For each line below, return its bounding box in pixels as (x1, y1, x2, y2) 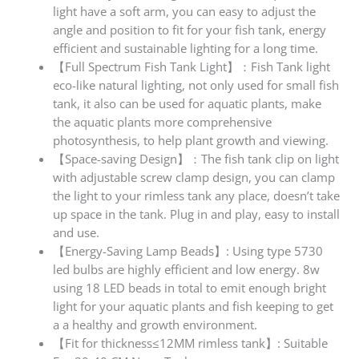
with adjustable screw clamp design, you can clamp (53, 169, 336, 186)
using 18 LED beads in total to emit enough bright (53, 280, 327, 296)
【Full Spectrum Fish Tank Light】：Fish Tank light (53, 58, 331, 75)
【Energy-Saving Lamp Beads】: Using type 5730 (53, 243, 324, 260)
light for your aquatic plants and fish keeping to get (53, 298, 334, 315)
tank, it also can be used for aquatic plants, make (53, 95, 322, 112)
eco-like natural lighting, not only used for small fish (53, 77, 340, 94)
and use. (53, 224, 100, 241)
